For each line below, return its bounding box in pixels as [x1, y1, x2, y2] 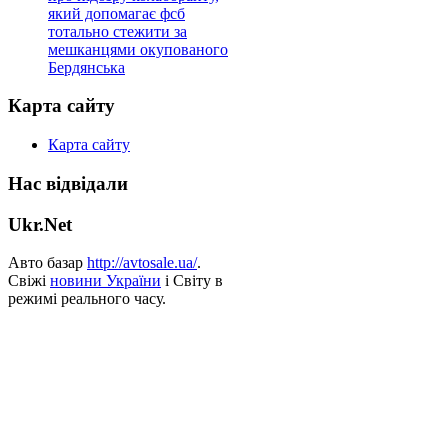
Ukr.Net [8, 213, 72, 235]
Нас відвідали [8, 172, 128, 194]
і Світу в [161, 272, 223, 290]
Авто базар [8, 254, 87, 272]
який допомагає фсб [48, 4, 185, 22]
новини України [50, 272, 161, 290]
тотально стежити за [48, 22, 187, 40]
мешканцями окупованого [48, 40, 228, 58]
